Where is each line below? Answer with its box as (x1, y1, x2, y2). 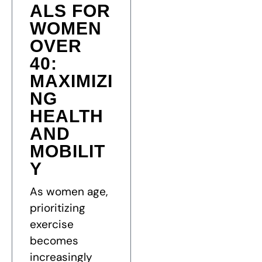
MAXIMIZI (30, 71, 113, 91)
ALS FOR (30, 1, 111, 21)
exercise (30, 217, 74, 232)
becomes (30, 233, 78, 249)
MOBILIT (30, 142, 105, 161)
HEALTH (30, 106, 104, 126)
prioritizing (30, 201, 85, 216)
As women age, (30, 184, 108, 199)
